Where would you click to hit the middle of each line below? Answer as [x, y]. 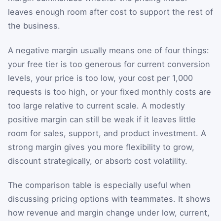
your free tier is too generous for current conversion [109, 64]
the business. [34, 26]
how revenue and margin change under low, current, [109, 213]
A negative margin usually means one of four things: [109, 50]
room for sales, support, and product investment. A [107, 133]
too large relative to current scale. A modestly [96, 105]
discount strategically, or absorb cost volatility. [98, 161]
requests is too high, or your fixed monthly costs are [110, 92]
